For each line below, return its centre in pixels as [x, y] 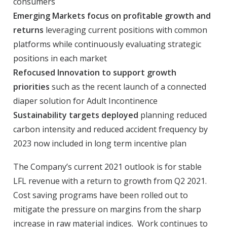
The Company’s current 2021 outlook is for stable [107, 167]
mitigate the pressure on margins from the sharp [107, 209]
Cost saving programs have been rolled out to [101, 195]
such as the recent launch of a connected [128, 87]
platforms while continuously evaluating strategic [107, 44]
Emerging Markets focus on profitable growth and [112, 16]
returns [28, 30]
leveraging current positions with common [125, 30]
